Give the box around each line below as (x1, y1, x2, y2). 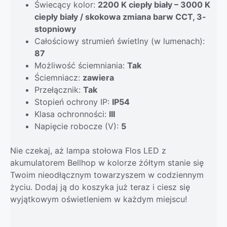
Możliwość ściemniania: (34, 60, 127, 70)
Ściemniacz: (34, 72, 83, 83)
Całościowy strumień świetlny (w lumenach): (34, 35, 205, 46)
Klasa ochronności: (34, 108, 109, 119)
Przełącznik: (34, 84, 83, 95)
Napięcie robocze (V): (34, 121, 121, 131)
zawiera (83, 72, 114, 83)
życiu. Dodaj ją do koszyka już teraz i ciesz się (10, 181, 190, 192)
